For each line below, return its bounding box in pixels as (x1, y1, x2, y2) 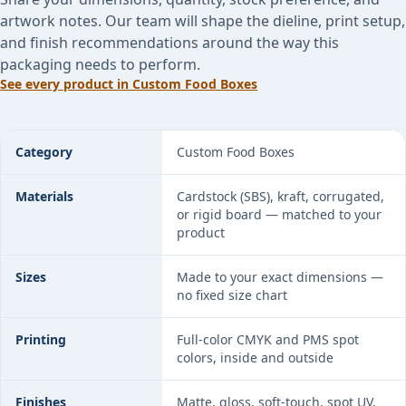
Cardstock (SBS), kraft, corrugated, (177, 188, 384, 205)
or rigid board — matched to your (177, 206, 382, 223)
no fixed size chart (177, 286, 287, 304)
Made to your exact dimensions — (177, 268, 383, 285)
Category (15, 143, 72, 160)
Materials (15, 188, 73, 205)
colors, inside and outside (177, 349, 333, 366)
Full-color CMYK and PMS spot (177, 331, 359, 348)
